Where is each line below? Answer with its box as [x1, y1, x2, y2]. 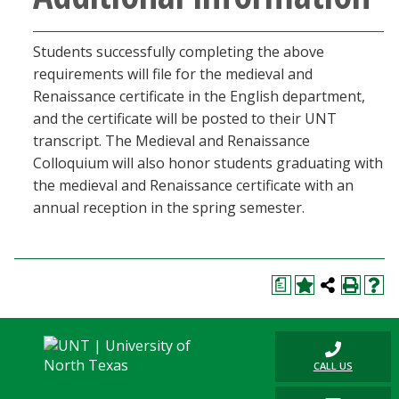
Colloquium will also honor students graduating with [33, 153, 383, 173]
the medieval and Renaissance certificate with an [33, 175, 354, 195]
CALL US [313, 359, 353, 372]
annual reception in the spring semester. [33, 198, 305, 217]
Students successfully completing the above [33, 42, 324, 61]
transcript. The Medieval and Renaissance [33, 131, 310, 151]
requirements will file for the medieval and [33, 64, 313, 84]
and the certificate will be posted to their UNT [33, 109, 337, 128]
